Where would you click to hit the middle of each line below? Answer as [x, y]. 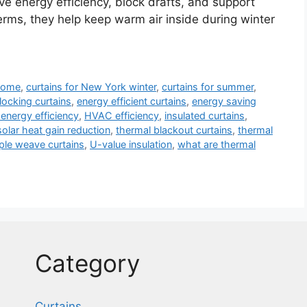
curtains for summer [208, 86]
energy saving [224, 101]
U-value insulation [131, 144]
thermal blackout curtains [174, 130]
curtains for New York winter [91, 86]
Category [87, 263]
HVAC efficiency [122, 115]
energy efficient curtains [132, 101]
